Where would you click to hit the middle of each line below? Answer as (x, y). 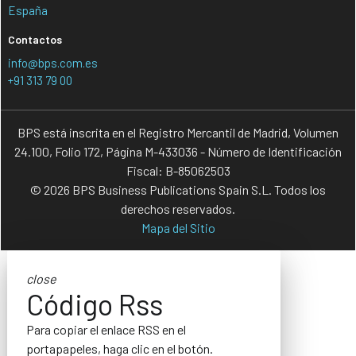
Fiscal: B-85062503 (178, 170)
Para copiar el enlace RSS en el (106, 329)
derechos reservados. (178, 208)
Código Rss (95, 304)
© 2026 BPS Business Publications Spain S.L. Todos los (178, 189)
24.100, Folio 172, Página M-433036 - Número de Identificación (178, 151)
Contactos (35, 39)
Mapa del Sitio (178, 227)
